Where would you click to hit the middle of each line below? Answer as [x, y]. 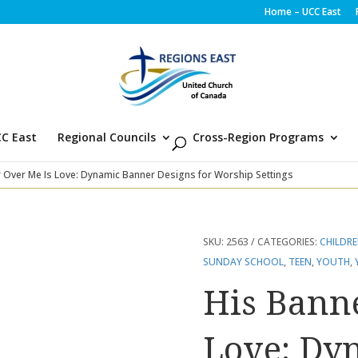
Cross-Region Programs [258, 137]
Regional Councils [106, 137]
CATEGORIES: [288, 241]
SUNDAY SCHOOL [243, 261]
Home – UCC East [302, 12]
